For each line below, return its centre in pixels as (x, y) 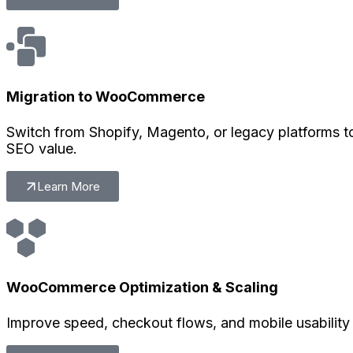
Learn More (69, 186)
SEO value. (42, 148)
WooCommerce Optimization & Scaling (142, 288)
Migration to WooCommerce (106, 96)
